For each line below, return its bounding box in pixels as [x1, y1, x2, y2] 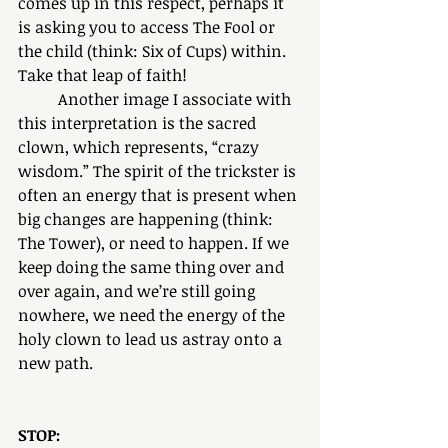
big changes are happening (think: [18, 208, 277, 230]
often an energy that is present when [18, 184, 301, 206]
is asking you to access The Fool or [18, 16, 279, 38]
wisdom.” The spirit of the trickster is [18, 160, 300, 182]
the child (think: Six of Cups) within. [18, 40, 290, 62]
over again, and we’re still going [18, 280, 259, 302]
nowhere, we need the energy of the [18, 304, 289, 326]
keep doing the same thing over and [18, 256, 288, 278]
